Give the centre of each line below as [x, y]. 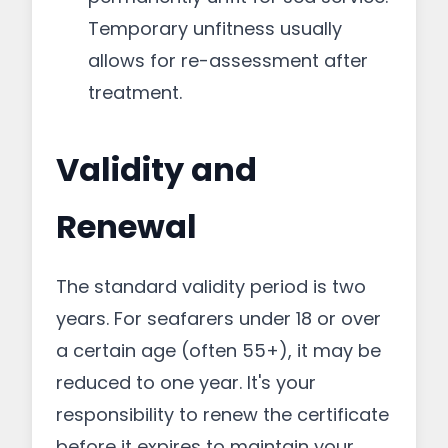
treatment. [135, 92]
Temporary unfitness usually [215, 28]
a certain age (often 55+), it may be [218, 350]
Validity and [156, 169]
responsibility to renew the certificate [222, 414]
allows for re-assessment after [228, 60]
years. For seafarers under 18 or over [218, 318]
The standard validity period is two [211, 286]
